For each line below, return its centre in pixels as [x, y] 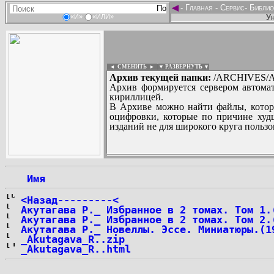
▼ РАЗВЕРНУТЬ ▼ [184, 67]
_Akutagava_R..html [76, 249]
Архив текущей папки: [160, 77]
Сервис [231, 8]
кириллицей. [136, 97]
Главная [199, 8]
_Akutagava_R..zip [73, 239]
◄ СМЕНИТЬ [127, 67]
